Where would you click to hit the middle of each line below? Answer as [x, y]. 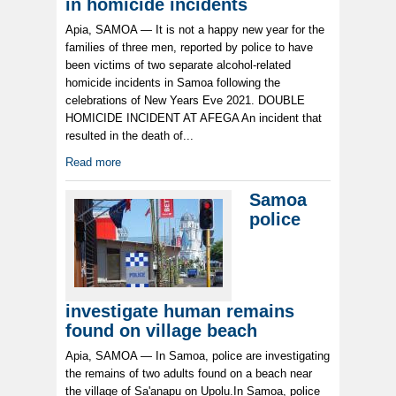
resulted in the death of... [129, 136]
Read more [93, 163]
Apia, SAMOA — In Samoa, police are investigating [198, 356]
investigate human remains [180, 312]
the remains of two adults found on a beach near [189, 374]
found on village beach [161, 331]
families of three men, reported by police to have [189, 48]
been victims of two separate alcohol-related [178, 65]
